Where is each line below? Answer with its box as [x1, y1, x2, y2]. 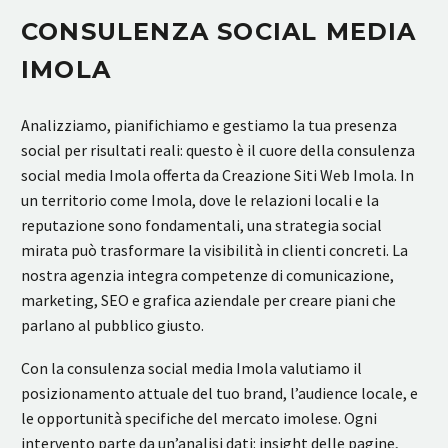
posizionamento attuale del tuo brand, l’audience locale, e [21, 382, 418, 403]
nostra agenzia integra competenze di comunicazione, [21, 265, 394, 286]
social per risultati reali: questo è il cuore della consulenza [21, 140, 415, 161]
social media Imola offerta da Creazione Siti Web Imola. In [21, 165, 414, 186]
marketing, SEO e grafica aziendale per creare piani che [21, 290, 396, 311]
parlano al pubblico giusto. [21, 315, 204, 336]
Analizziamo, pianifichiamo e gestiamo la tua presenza [21, 115, 397, 136]
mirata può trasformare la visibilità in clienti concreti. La [21, 240, 408, 261]
